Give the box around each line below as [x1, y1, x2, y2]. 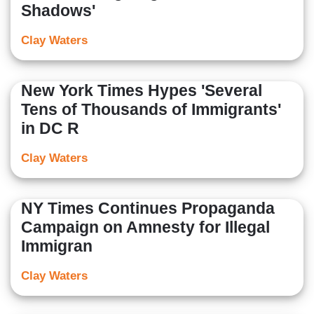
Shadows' [21, 1, 95, 20]
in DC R [21, 119, 79, 138]
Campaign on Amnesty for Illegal [21, 218, 270, 237]
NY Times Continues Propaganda [21, 199, 275, 218]
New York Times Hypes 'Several [21, 81, 262, 100]
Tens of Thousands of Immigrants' [21, 100, 281, 119]
